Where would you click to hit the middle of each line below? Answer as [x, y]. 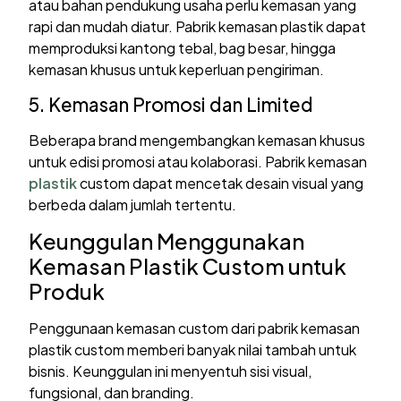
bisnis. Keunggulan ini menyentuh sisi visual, [171, 371]
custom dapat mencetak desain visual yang [221, 183]
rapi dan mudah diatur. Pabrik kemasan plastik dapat [198, 27]
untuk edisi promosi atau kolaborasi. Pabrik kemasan [198, 161]
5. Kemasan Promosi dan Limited [171, 104]
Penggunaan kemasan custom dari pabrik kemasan [195, 328]
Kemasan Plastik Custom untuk [188, 266]
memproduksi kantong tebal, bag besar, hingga [183, 48]
